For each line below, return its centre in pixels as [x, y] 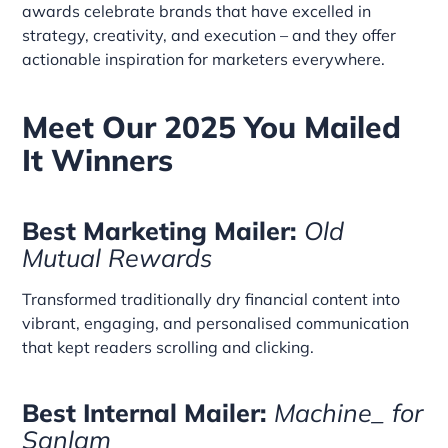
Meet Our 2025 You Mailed [212, 126]
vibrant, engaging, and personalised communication [216, 322]
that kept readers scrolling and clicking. [168, 346]
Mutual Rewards [117, 257]
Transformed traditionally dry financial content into [211, 298]
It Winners [98, 159]
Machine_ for [345, 412]
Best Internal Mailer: [145, 412]
